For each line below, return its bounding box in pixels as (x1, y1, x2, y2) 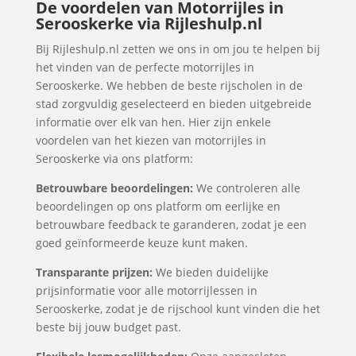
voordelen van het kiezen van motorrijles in (35, 133, 266, 148)
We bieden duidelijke (152, 265, 269, 280)
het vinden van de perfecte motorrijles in (35, 60, 254, 75)
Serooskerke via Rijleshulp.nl (35, 13, 262, 34)
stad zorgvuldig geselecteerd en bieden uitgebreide (35, 96, 311, 111)
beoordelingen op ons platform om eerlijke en (35, 199, 281, 214)
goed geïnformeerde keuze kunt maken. (35, 235, 248, 250)
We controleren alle (192, 180, 300, 195)
